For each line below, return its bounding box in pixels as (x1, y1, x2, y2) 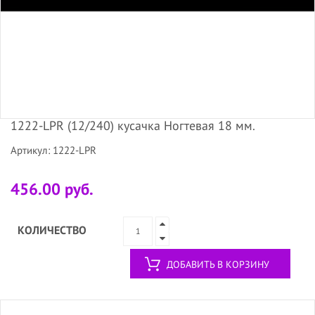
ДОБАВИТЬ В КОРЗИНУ (167, 257, 269, 271)
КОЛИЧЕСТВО (18, 222, 86, 237)
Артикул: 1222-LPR (11, 143, 96, 157)
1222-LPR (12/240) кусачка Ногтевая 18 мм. (11, 117, 255, 134)
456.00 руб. (11, 178, 94, 199)
